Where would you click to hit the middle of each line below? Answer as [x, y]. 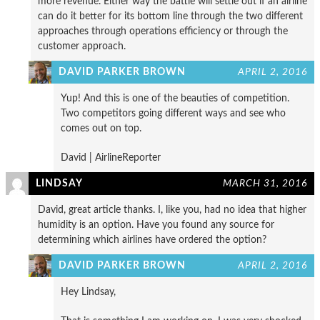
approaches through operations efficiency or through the [163, 31]
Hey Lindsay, [88, 291]
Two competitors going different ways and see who [173, 113]
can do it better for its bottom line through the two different [170, 16]
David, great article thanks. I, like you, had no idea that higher [172, 209]
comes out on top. [101, 128]
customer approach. [82, 46]
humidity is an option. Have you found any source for [156, 224]
